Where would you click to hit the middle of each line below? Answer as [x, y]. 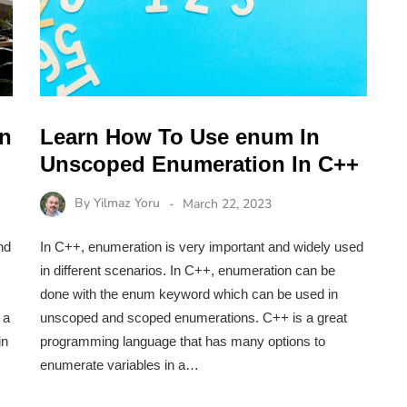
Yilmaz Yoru [127, 203]
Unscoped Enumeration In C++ [199, 164]
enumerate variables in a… [119, 365]
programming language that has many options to [183, 342]
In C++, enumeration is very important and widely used [202, 247]
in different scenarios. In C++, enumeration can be [188, 271]
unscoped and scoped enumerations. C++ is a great [194, 318]
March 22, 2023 [227, 203]
